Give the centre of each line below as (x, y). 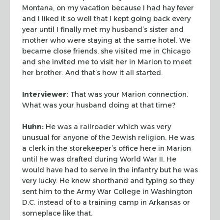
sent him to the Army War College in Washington (107, 191)
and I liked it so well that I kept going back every (106, 18)
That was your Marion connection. (128, 94)
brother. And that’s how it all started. (98, 72)
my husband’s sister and (140, 29)
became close (47, 51)
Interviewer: (45, 94)
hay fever (177, 8)
